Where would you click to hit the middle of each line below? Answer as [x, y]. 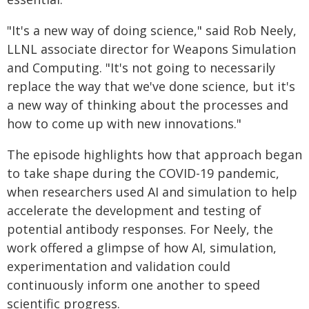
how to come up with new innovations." [124, 123]
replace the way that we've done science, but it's [151, 86]
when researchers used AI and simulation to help [152, 192]
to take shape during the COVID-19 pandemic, [143, 173]
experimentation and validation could [119, 266]
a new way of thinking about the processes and [148, 105]
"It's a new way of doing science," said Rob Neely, [152, 30]
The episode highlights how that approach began [154, 154]
